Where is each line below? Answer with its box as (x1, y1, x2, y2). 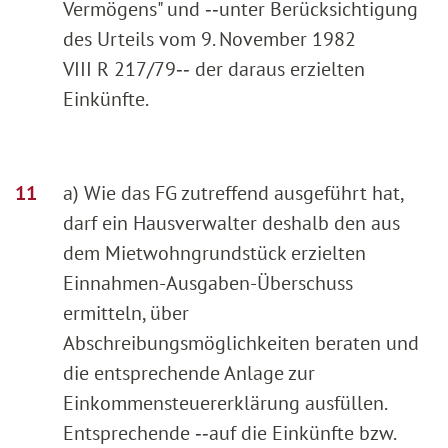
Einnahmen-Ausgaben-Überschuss (63, 270, 353, 297)
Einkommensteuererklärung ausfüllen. (63, 390, 386, 417)
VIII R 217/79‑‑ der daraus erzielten (63, 56, 365, 83)
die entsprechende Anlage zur (63, 360, 315, 387)
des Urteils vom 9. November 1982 (63, 26, 356, 53)
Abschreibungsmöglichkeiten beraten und (63, 330, 419, 357)
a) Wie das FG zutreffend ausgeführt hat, (63, 180, 403, 207)
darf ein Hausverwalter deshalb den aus (63, 210, 400, 237)
